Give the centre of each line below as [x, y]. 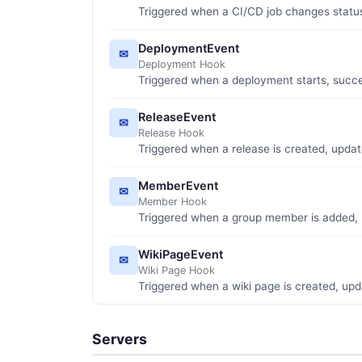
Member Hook [173, 201]
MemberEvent [178, 185]
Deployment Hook [182, 64]
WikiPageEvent [181, 254]
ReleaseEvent [177, 116]
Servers [120, 339]
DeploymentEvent [189, 48]
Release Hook [171, 133]
